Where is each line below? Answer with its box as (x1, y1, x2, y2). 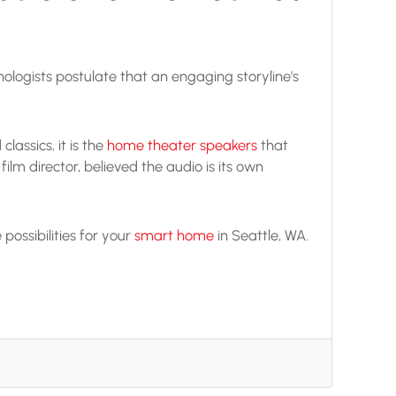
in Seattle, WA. (214, 225, 308, 244)
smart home (134, 225, 214, 244)
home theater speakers (107, 135, 257, 154)
